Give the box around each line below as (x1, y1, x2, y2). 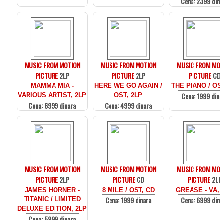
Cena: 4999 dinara (105, 100, 152, 110)
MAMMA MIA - (31, 82, 74, 89)
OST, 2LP (114, 91, 143, 99)
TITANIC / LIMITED (24, 195, 81, 203)
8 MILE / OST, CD (102, 186, 155, 193)
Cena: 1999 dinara (105, 195, 152, 205)
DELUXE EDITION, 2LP (17, 205, 87, 212)
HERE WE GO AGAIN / (94, 82, 163, 89)
